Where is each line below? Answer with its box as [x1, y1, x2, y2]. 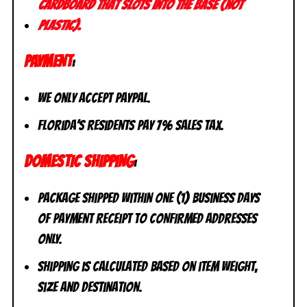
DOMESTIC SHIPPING [24, 152, 134, 170]
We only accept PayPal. [38, 90, 151, 106]
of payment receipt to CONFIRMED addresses [38, 210, 257, 226]
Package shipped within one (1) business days [38, 190, 260, 206]
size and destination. [38, 279, 143, 295]
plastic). [38, 17, 80, 33]
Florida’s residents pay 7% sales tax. [38, 117, 224, 133]
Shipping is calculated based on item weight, [38, 258, 258, 274]
